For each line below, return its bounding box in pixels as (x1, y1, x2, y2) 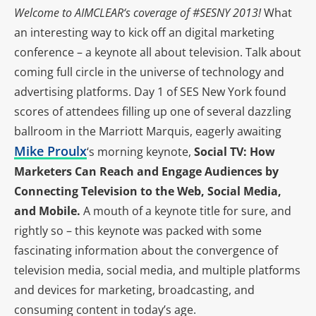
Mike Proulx (14, 142, 87, 159)
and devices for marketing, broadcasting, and (14, 281, 255, 298)
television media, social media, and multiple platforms (14, 262, 300, 278)
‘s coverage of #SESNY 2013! (123, 4, 264, 20)
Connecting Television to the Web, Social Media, (14, 183, 281, 199)
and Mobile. (14, 202, 83, 219)
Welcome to (14, 4, 75, 20)
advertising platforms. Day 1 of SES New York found (14, 83, 286, 99)
